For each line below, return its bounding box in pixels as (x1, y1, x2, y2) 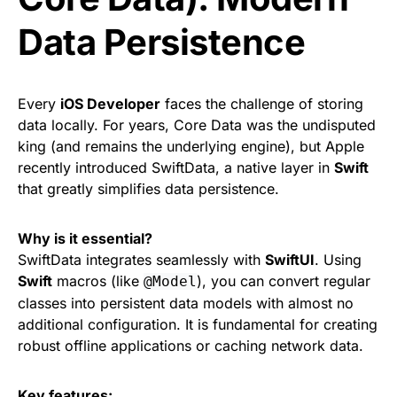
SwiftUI (265, 251, 315, 269)
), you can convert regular (197, 272, 370, 290)
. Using (315, 251, 362, 269)
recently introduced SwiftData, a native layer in (18, 159, 334, 176)
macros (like (52, 272, 144, 290)
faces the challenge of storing (160, 95, 363, 113)
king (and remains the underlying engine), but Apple (18, 137, 364, 155)
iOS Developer (60, 95, 160, 113)
